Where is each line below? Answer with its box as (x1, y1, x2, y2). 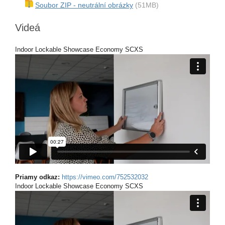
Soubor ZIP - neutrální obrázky (35, 1, 133, 9)
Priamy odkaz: (15, 173, 62, 181)
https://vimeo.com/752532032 (62, 173, 148, 181)
